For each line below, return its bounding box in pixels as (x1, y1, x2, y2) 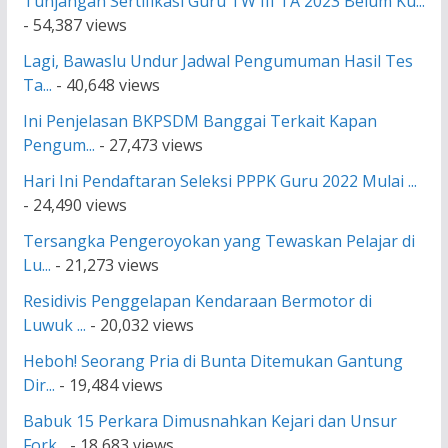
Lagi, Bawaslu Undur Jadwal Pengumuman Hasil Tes (22, 49, 413, 72)
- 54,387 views (22, 13, 127, 36)
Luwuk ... (22, 313, 86, 336)
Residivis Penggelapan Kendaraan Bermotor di (22, 289, 372, 312)
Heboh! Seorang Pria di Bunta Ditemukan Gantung (22, 349, 403, 372)
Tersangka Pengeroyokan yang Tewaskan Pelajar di (22, 229, 415, 252)
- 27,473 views (94, 133, 203, 156)
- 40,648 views (51, 73, 160, 96)
